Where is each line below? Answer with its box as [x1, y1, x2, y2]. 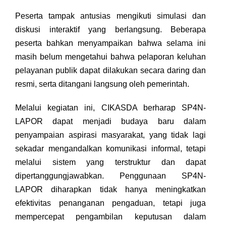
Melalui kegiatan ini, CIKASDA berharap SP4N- [15, 103, 206, 112]
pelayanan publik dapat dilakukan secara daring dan [15, 66, 206, 75]
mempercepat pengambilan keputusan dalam [15, 212, 206, 221]
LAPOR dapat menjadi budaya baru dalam [15, 117, 206, 126]
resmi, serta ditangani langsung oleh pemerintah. [15, 80, 189, 88]
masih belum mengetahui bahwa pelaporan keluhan [15, 52, 206, 61]
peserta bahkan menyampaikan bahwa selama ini [15, 39, 206, 47]
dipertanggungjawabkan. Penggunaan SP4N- [15, 172, 206, 180]
